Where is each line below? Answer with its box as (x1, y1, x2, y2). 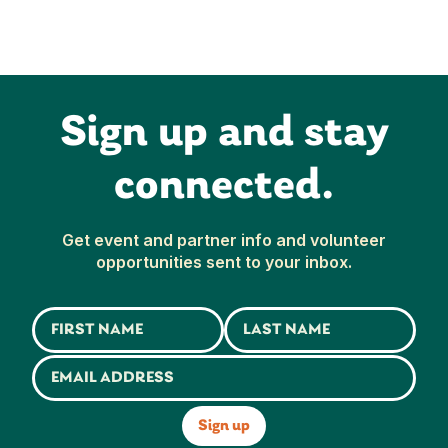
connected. (114, 164, 334, 210)
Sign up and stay (59, 111, 389, 157)
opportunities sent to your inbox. (96, 252, 352, 273)
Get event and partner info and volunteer (62, 230, 386, 251)
